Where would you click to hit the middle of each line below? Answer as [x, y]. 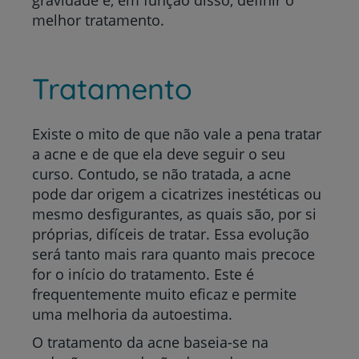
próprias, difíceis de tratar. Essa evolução [171, 234]
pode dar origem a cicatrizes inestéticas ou [177, 194]
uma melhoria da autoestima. [132, 314]
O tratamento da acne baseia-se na [150, 342]
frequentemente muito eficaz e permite [164, 294]
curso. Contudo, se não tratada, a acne [161, 173]
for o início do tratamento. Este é [143, 274]
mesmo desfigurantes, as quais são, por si [174, 214]
